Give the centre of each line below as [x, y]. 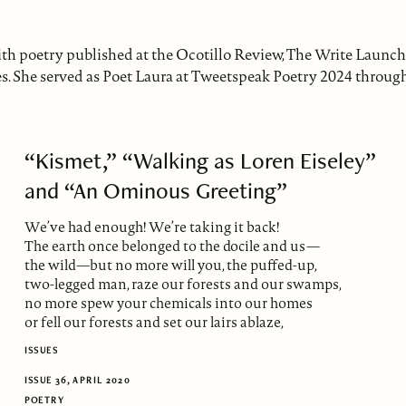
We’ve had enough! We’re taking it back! [151, 227]
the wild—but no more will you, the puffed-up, [170, 265]
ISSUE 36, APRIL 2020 [77, 380]
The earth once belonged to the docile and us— [172, 246]
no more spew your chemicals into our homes [168, 303]
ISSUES [41, 351]
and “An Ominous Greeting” [155, 191]
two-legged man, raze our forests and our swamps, [183, 284]
